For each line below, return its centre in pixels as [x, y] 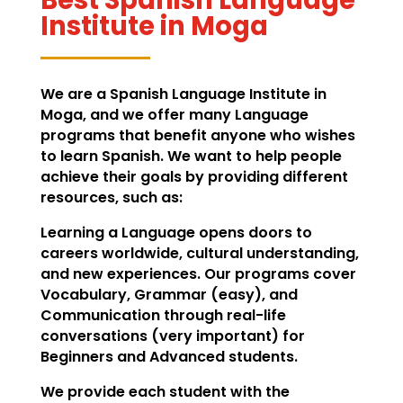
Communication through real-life [163, 315]
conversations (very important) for [172, 336]
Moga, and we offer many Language [174, 114]
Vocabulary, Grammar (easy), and [169, 294]
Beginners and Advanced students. [169, 356]
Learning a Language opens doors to [176, 232]
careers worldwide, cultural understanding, [199, 253]
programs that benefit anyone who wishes [197, 135]
